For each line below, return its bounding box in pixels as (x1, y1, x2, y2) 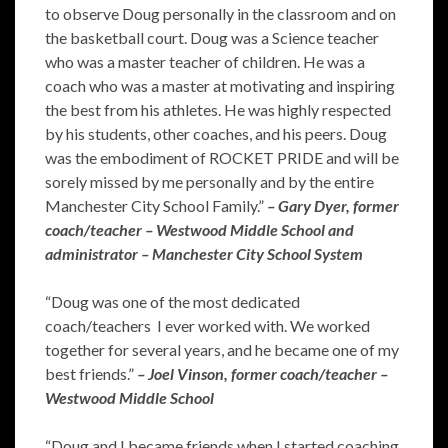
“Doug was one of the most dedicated (45, 292, 300, 311)
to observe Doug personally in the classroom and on (45, 4, 396, 23)
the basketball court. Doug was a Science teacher (45, 28, 379, 47)
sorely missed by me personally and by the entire (45, 172, 374, 191)
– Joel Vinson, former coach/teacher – (137, 364, 388, 383)
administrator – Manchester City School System (45, 244, 363, 263)
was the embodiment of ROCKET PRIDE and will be (45, 148, 399, 167)
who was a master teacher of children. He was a (45, 52, 365, 71)
